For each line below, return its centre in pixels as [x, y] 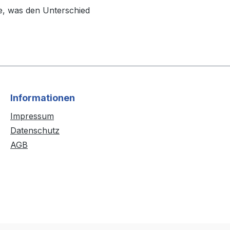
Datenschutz [35, 131]
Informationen [43, 98]
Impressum [32, 116]
